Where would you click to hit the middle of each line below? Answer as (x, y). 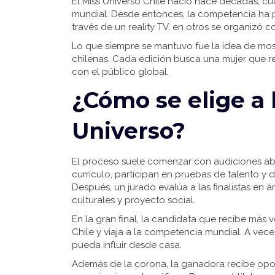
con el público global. (120, 72)
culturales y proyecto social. (134, 200)
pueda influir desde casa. (127, 245)
